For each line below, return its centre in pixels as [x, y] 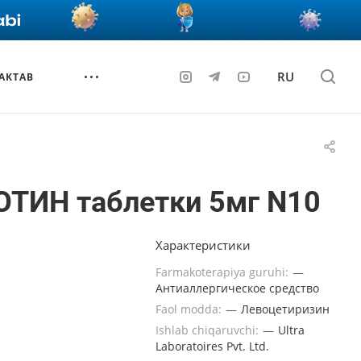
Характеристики [203, 245]
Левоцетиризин [285, 309]
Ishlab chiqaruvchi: [209, 330]
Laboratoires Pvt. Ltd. [212, 346]
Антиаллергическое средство [237, 288]
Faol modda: [190, 309]
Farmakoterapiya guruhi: [224, 272]
